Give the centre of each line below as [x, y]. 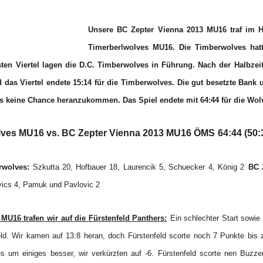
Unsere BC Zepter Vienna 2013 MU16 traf [167, 30]
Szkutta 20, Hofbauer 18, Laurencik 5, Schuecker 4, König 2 [137, 167]
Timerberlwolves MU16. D [136, 47]
